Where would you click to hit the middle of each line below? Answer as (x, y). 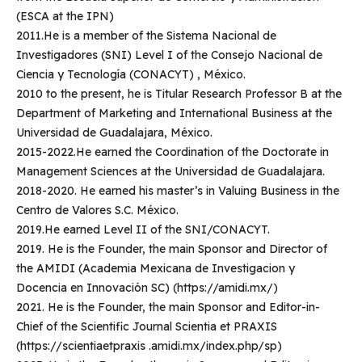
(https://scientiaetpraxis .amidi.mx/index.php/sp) (149, 346)
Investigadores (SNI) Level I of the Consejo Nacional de (169, 55)
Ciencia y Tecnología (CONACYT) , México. (130, 75)
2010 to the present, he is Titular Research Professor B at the (179, 94)
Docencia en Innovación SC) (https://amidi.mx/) (147, 288)
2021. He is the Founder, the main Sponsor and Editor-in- (168, 307)
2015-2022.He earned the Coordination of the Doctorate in (172, 152)
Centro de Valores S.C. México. (97, 210)
